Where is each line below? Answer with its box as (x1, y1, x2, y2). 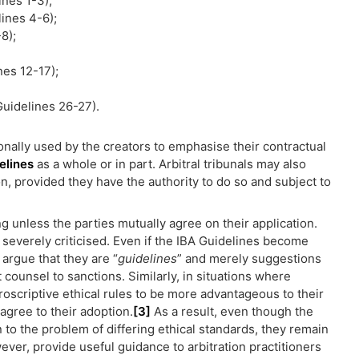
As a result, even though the (151, 304, 313, 319)
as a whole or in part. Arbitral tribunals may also (34, 156, 306, 171)
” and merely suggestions (177, 251, 321, 266)
